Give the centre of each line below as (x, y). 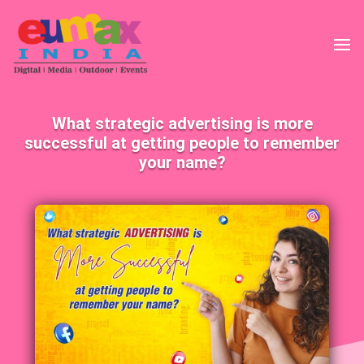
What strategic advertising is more (182, 123)
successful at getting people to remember (182, 143)
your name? (182, 162)
